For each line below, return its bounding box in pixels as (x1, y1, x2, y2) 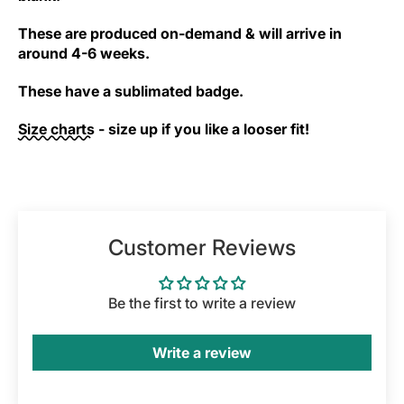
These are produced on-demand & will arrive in (18, 24, 342, 42)
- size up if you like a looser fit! (95, 120, 309, 138)
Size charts (18, 120, 95, 138)
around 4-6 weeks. (18, 44, 153, 62)
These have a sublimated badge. (18, 82, 247, 100)
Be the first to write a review (108, 294, 296, 312)
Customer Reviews (108, 234, 296, 261)
